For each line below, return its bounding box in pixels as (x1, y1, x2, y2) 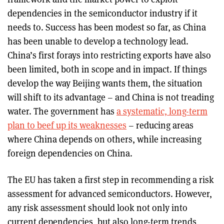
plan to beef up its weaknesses (7, 119, 126, 131)
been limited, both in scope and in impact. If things (7, 63, 207, 75)
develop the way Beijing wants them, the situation (7, 77, 202, 89)
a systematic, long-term (116, 105, 207, 117)
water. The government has (7, 105, 116, 117)
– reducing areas (126, 119, 193, 131)
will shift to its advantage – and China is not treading (7, 91, 214, 103)
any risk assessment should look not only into (7, 201, 187, 213)
